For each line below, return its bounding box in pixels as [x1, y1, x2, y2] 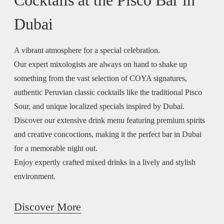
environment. [14, 171, 55, 180]
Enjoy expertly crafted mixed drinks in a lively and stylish [14, 157, 195, 166]
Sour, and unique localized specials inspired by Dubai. [14, 101, 184, 110]
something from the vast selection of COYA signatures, [14, 73, 187, 82]
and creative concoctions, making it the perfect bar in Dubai [14, 129, 201, 138]
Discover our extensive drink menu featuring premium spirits [14, 115, 205, 124]
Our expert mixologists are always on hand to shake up [14, 59, 187, 68]
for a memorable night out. [14, 143, 97, 152]
